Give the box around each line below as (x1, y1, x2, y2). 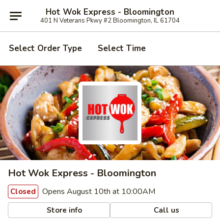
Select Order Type (9, 43, 82, 54)
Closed (10, 187, 36, 196)
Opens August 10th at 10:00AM (40, 186, 155, 197)
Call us (152, 205, 180, 215)
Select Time (98, 43, 146, 54)
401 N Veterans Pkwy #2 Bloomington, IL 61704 (40, 16, 180, 25)
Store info (45, 205, 82, 215)
